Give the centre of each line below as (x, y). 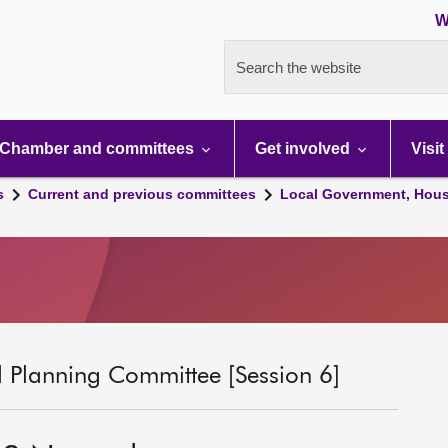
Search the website (298, 67)
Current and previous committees (142, 194)
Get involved (304, 148)
